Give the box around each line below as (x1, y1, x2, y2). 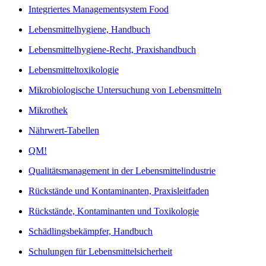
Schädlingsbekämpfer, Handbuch (28, 226, 153, 236)
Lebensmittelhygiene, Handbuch (28, 24, 150, 34)
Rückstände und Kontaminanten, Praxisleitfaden (28, 185, 209, 196)
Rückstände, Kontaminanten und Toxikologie (28, 205, 199, 216)
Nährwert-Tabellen (28, 125, 99, 135)
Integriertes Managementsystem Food (28, 4, 169, 14)
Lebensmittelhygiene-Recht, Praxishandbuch (28, 44, 196, 55)
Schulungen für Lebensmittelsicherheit (28, 246, 172, 256)
